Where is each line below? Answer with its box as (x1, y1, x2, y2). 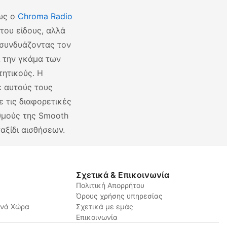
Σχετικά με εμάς (75, 202, 133, 211)
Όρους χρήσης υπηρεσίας (75, 192, 163, 200)
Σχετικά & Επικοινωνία (75, 170, 169, 180)
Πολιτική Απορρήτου (75, 181, 144, 190)
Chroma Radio (18, 11, 72, 21)
